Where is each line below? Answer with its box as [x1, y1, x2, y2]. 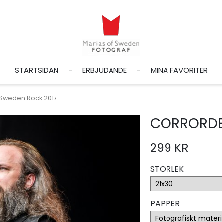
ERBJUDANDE [82, 65, 127, 75]
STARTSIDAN [14, 65, 58, 75]
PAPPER [150, 198, 180, 209]
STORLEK [150, 164, 184, 175]
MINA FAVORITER [150, 65, 208, 75]
